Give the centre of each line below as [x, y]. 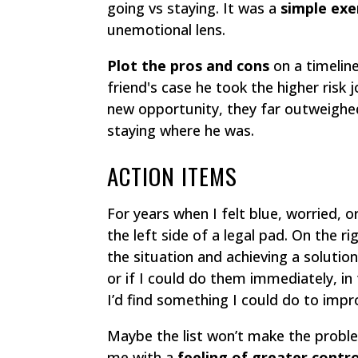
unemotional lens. [167, 30]
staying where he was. [181, 131]
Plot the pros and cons [189, 66]
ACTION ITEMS [173, 176]
